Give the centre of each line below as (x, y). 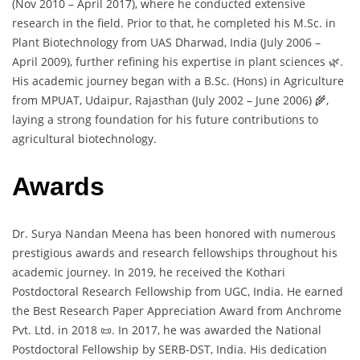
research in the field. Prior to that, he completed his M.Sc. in (174, 23)
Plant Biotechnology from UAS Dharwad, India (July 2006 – (166, 43)
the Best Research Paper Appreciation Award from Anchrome (177, 311)
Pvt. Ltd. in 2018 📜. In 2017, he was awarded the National (167, 330)
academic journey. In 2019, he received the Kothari (149, 272)
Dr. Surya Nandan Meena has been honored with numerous (174, 234)
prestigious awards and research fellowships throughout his (175, 253)
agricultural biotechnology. (84, 139)
